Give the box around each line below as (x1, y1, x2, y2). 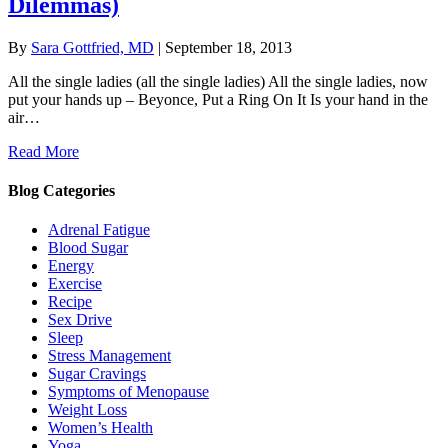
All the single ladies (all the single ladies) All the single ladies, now (8, 72, 428, 90)
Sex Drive (48, 311, 112, 329)
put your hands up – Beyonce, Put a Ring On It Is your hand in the (8, 90, 428, 108)
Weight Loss (48, 401, 127, 419)
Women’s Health (48, 419, 153, 437)
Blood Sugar (48, 239, 128, 257)
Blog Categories (8, 182, 115, 200)
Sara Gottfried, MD (31, 38, 154, 56)
